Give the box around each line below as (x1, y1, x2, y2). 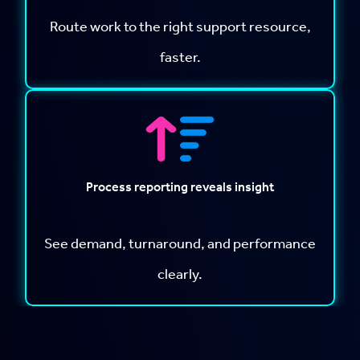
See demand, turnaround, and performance (44, 234, 316, 252)
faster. (159, 47, 201, 66)
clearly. (157, 264, 202, 283)
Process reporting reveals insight (86, 178, 274, 195)
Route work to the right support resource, (49, 17, 311, 35)
